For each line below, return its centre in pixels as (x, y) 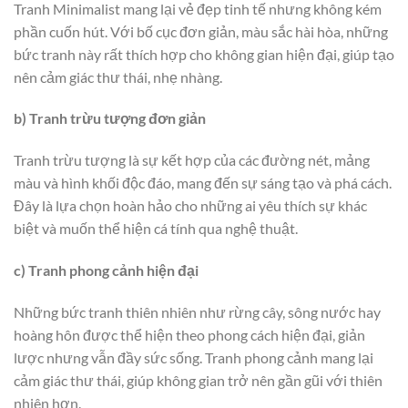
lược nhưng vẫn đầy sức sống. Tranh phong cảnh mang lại (194, 357)
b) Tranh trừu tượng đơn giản (110, 118)
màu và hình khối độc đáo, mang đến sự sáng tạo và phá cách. (203, 183)
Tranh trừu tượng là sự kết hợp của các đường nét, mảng (192, 160)
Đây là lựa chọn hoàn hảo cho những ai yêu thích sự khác (190, 206)
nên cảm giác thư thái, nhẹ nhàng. (118, 76)
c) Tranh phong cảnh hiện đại (106, 270)
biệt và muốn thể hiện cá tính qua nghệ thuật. (156, 229)
